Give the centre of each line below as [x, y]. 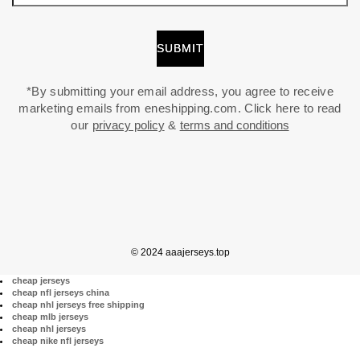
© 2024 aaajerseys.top [180, 253]
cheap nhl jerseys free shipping [78, 305]
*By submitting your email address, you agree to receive [180, 92]
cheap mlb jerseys [50, 317]
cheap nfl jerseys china [61, 293]
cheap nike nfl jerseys [58, 341]
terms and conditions [234, 125]
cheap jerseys [41, 281]
